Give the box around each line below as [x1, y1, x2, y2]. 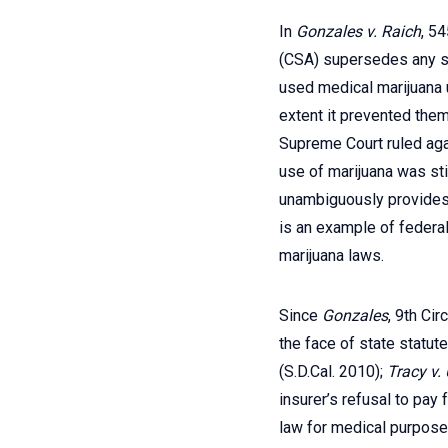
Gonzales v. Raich [296, 22, 421, 41]
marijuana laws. [279, 246, 384, 265]
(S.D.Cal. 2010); [279, 362, 387, 381]
